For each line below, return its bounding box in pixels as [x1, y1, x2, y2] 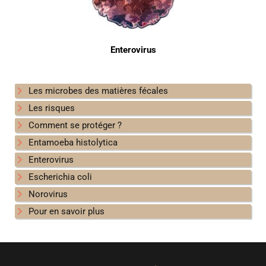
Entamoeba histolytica [28, 137, 118, 148]
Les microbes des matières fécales [28, 85, 168, 97]
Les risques [28, 103, 75, 114]
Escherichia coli [28, 172, 92, 183]
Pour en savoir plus [28, 206, 104, 217]
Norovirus [28, 189, 68, 200]
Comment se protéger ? [28, 120, 122, 131]
